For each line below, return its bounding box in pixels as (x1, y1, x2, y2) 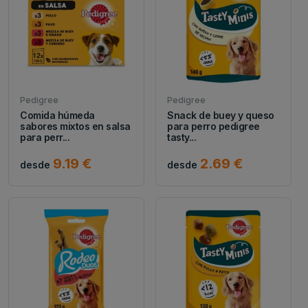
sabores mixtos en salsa (20, 120, 131, 132)
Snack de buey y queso (167, 109, 274, 121)
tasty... (167, 131, 197, 143)
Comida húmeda (20, 109, 95, 121)
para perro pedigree (167, 120, 260, 132)
